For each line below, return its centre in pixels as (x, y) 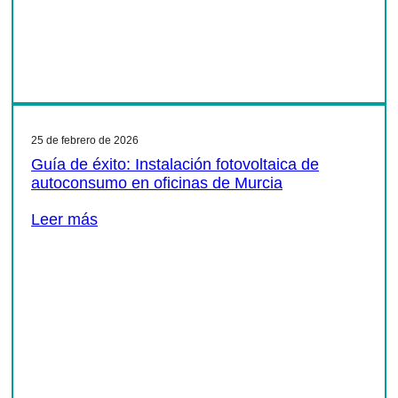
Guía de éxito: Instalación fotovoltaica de (175, 165)
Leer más (64, 220)
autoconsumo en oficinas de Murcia (157, 183)
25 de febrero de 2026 (85, 141)
